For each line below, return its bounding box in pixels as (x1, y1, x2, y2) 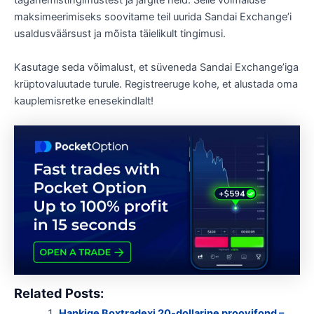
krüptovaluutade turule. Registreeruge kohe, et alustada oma (14, 77, 298, 90)
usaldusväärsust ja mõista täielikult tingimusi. (14, 27, 226, 41)
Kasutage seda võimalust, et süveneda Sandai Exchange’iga (14, 60, 299, 74)
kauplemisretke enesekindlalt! (14, 94, 153, 107)
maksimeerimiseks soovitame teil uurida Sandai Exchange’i (14, 11, 292, 24)
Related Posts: (14, 285, 104, 301)
